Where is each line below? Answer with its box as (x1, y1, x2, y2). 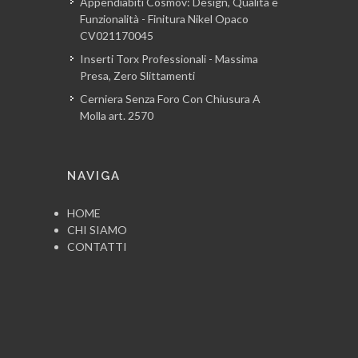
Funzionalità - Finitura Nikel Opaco (80, 11, 249, 26)
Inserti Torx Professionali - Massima (80, 51, 258, 66)
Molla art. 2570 (80, 108, 153, 122)
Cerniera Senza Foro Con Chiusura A (80, 91, 261, 105)
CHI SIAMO (67, 222, 127, 237)
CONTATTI (67, 239, 127, 253)
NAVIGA (67, 168, 121, 183)
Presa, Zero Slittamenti (80, 68, 195, 82)
